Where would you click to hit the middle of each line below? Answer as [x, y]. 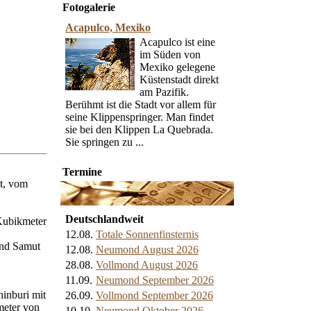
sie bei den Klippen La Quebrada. [139, 129]
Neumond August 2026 [147, 250]
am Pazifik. [164, 92]
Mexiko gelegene [177, 67]
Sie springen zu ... [104, 142]
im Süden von [170, 54]
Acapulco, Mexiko [108, 27]
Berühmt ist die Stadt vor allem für [141, 104]
